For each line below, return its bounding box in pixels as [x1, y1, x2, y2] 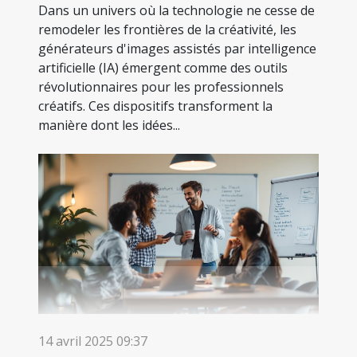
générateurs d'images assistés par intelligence [38, 39, 316, 57]
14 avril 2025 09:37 [38, 331, 147, 350]
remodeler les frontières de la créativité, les [38, 20, 296, 38]
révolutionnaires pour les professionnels [38, 77, 284, 96]
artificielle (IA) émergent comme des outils [38, 58, 288, 76]
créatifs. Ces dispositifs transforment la [38, 96, 273, 115]
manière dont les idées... [38, 116, 180, 134]
